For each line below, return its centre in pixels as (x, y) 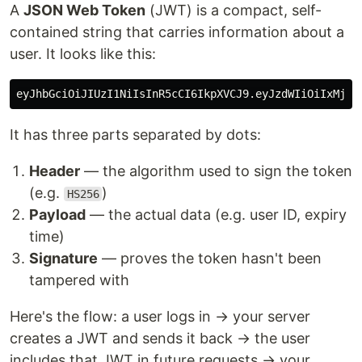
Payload (57, 215)
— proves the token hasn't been (210, 258)
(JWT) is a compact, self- (234, 10)
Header (55, 171)
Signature (63, 258)
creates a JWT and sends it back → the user (160, 338)
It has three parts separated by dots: (135, 135)
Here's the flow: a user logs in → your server (160, 316)
